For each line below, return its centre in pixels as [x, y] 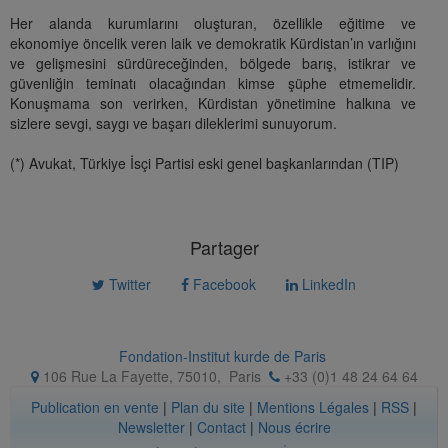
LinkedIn [327, 284]
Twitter [128, 284]
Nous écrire [294, 427]
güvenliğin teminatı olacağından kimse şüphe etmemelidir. [213, 83]
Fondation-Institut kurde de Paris [222, 356]
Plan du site [208, 407]
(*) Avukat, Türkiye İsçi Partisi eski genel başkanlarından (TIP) [204, 163]
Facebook [222, 284]
